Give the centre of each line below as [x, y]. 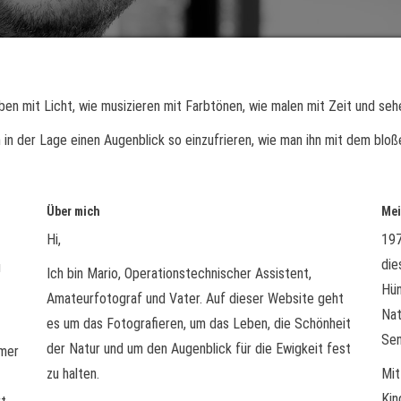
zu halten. [73, 374]
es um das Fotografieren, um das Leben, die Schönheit [199, 324]
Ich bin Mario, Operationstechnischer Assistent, [179, 273]
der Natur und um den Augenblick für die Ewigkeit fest [199, 349]
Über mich [74, 211]
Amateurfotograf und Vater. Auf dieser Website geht [196, 299]
